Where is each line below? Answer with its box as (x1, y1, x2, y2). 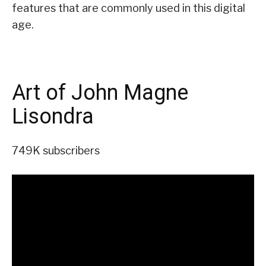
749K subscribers (12, 144, 100, 157)
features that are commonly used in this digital (12, 2, 245, 15)
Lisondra (12, 104, 94, 129)
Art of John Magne (12, 80, 188, 106)
